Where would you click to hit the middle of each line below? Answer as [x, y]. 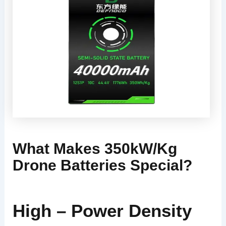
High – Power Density [102, 210]
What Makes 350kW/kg [95, 149]
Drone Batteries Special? [102, 165]
